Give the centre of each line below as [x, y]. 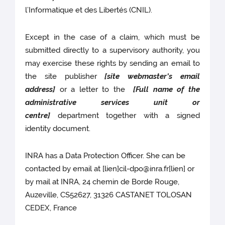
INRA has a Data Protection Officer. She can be [105, 156]
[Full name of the [166, 90]
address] [40, 90]
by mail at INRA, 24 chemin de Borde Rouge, [102, 182]
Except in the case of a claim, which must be [113, 37]
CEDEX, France [51, 208]
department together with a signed [125, 116]
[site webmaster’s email [152, 77]
